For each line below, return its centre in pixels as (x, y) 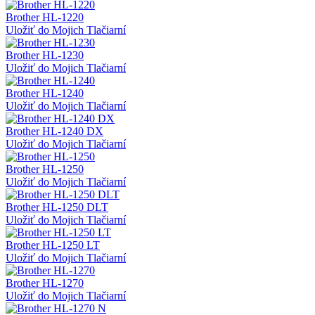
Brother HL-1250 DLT (57, 207)
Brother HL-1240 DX (54, 131)
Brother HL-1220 (45, 18)
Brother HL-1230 (45, 56)
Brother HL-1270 (45, 283)
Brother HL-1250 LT (53, 245)
